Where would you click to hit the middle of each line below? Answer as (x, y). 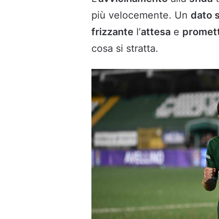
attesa (156, 32)
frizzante (112, 32)
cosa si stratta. (125, 49)
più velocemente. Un (141, 15)
